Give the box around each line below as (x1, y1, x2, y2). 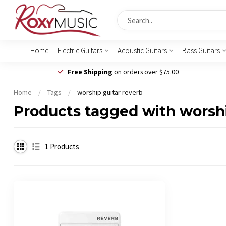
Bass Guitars (182, 46, 220, 55)
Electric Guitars (57, 46, 102, 55)
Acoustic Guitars (117, 46, 167, 55)
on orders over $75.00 (112, 67, 179, 76)
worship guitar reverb (77, 88, 143, 97)
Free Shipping (67, 67, 112, 76)
